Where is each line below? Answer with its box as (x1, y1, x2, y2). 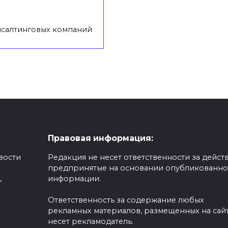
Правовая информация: (47, 133, 153, 144)
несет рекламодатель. (47, 217, 133, 226)
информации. (47, 174, 101, 184)
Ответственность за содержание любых (47, 195, 204, 205)
